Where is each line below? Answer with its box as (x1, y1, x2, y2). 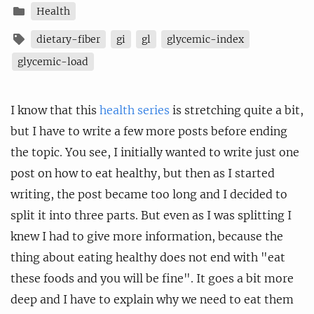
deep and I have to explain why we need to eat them (11, 292, 294, 306)
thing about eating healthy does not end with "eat (11, 250, 285, 264)
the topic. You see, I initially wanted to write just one (11, 144, 299, 159)
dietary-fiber (36, 32, 100, 46)
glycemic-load (18, 55, 88, 68)
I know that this (11, 102, 100, 117)
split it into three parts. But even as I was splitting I (11, 207, 292, 222)
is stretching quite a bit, (170, 102, 303, 117)
